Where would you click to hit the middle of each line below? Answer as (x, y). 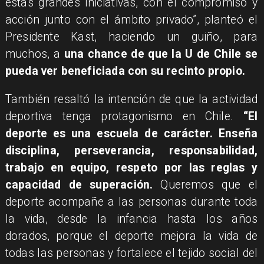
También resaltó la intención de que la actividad (131, 100)
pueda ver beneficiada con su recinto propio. (125, 71)
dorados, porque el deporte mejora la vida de (131, 236)
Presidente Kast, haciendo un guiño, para (131, 37)
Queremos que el (205, 185)
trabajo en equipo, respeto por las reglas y (131, 168)
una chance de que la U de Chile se (161, 54)
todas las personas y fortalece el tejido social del (131, 253)
